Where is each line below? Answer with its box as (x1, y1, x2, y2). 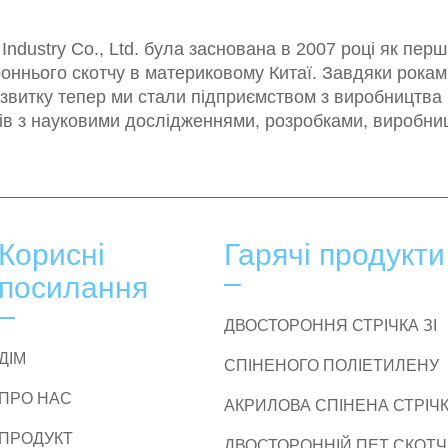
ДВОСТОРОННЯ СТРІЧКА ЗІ (224, 317, 437, 334)
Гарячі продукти (224, 238, 445, 271)
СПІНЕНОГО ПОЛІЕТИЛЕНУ (224, 357, 439, 374)
